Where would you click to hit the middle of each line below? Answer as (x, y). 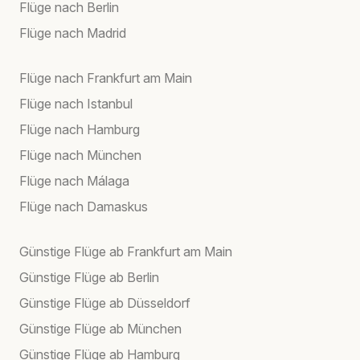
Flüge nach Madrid (73, 33)
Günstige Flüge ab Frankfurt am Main (126, 251)
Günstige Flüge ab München (100, 328)
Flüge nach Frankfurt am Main (106, 78)
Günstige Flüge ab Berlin (89, 277)
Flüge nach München (80, 155)
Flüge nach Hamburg (80, 129)
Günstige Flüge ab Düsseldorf (105, 303)
